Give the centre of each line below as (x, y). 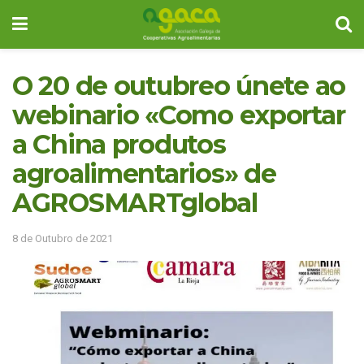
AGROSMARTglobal (135, 203)
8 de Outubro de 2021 (63, 238)
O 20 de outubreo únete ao (179, 86)
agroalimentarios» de (144, 173)
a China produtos (119, 144)
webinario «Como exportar (179, 115)
